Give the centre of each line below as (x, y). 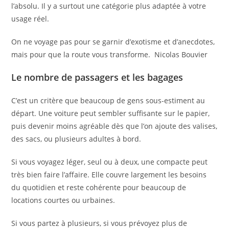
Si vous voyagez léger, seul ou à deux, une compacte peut (110, 162)
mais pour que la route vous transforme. (81, 55)
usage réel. (30, 19)
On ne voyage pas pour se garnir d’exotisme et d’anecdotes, (113, 42)
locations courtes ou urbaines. (63, 200)
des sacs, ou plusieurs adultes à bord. (76, 139)
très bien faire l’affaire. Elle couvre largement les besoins (109, 175)
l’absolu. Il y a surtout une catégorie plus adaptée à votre (109, 6)
